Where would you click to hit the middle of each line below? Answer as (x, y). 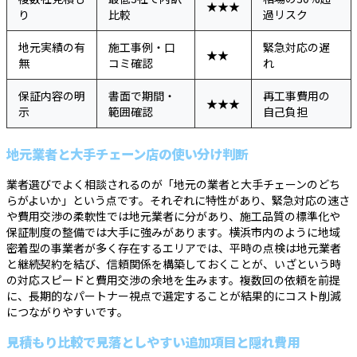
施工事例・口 (142, 47)
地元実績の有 (52, 47)
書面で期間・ (142, 95)
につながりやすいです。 (67, 311)
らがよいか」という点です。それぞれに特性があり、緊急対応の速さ (178, 200)
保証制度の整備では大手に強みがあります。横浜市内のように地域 (173, 231)
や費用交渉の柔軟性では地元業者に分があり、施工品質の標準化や (173, 216)
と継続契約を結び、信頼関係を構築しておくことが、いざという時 (174, 263)
